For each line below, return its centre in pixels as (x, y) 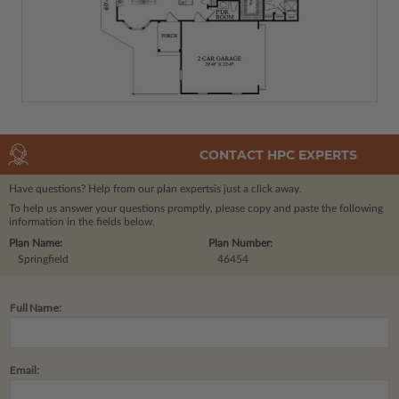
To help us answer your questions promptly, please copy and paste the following (196, 209)
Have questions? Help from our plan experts (111, 189)
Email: (24, 370)
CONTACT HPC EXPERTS (278, 155)
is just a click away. (258, 189)
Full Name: (36, 308)
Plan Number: (240, 244)
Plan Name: (36, 244)
